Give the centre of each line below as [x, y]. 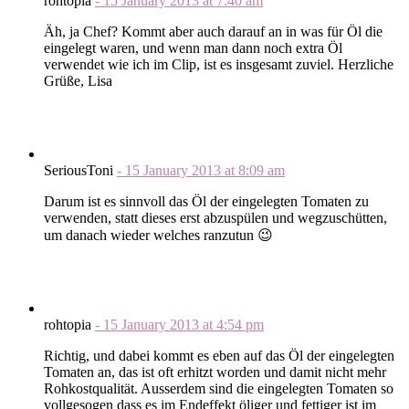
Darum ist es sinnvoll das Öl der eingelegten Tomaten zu [206, 201]
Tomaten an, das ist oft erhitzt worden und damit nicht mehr [215, 372]
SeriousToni [80, 170]
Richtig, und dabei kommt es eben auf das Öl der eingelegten [219, 355]
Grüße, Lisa [78, 80]
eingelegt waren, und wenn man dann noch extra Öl [193, 47]
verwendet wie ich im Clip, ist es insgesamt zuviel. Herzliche [219, 64]
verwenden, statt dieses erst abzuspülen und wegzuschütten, [215, 217]
